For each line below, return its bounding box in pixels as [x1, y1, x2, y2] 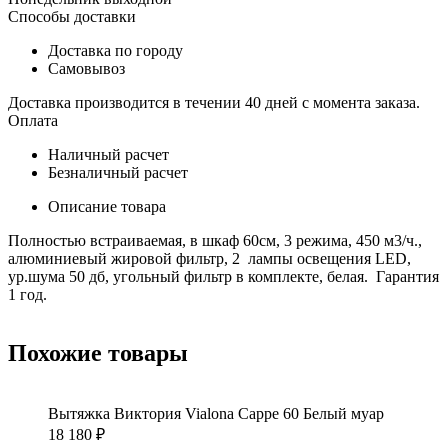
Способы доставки [8, 8, 136, 26]
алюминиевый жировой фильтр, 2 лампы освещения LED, [8, 250, 411, 268]
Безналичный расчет [48, 164, 188, 182]
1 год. [8, 286, 47, 304]
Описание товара [48, 198, 166, 216]
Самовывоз [48, 60, 125, 78]
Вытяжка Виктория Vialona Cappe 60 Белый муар [48, 405, 384, 423]
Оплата [8, 112, 58, 130]
